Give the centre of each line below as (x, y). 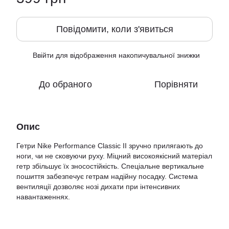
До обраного (65, 84)
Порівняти (176, 84)
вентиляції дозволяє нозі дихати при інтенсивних (98, 187)
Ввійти (43, 55)
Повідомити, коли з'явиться (114, 29)
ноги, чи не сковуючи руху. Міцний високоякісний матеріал (114, 156)
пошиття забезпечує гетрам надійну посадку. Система (107, 176)
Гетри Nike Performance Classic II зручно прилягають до (110, 146)
